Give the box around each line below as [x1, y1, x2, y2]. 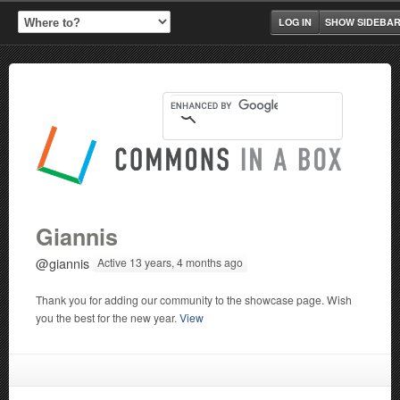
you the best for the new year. [36, 310, 179, 325]
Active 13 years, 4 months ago [97, 254, 243, 270]
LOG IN [279, 15, 312, 29]
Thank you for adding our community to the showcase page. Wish [36, 292, 352, 307]
